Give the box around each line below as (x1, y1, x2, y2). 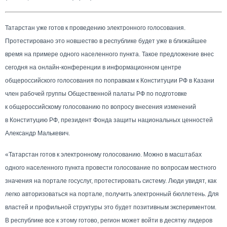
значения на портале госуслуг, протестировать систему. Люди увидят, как (5, 177, 216, 184)
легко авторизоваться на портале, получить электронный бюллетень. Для (5, 191, 219, 198)
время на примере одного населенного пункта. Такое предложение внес (5, 51, 214, 58)
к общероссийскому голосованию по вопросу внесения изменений (5, 103, 196, 110)
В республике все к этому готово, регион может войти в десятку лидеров (5, 217, 212, 224)
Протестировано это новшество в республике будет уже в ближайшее (5, 37, 207, 45)
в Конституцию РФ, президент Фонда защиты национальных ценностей (5, 117, 213, 124)
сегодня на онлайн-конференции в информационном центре (5, 64, 181, 71)
